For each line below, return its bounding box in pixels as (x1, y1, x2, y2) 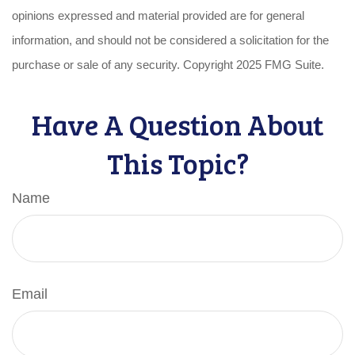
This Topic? (106, 143, 249, 182)
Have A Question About (32, 105, 323, 143)
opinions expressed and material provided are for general (12, 9, 304, 22)
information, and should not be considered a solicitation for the (12, 33, 329, 47)
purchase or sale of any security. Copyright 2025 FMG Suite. (12, 58, 324, 71)
